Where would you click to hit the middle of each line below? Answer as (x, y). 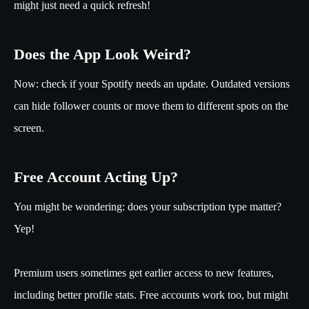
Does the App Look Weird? (102, 54)
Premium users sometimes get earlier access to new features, (144, 273)
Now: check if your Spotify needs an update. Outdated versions (152, 84)
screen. (29, 128)
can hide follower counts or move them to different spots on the (151, 106)
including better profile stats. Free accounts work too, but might (151, 295)
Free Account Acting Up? (98, 177)
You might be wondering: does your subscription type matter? (148, 207)
